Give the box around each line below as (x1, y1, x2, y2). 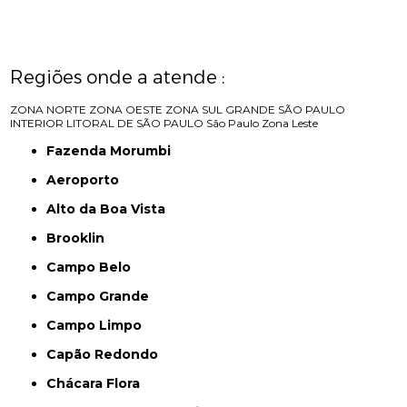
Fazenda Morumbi (55, 143, 172, 160)
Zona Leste (262, 116, 319, 131)
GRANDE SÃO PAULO (225, 103, 346, 117)
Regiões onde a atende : (10, 66, 226, 89)
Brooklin (56, 230, 105, 247)
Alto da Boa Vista (56, 201, 166, 218)
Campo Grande (56, 288, 150, 305)
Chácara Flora (56, 375, 141, 392)
